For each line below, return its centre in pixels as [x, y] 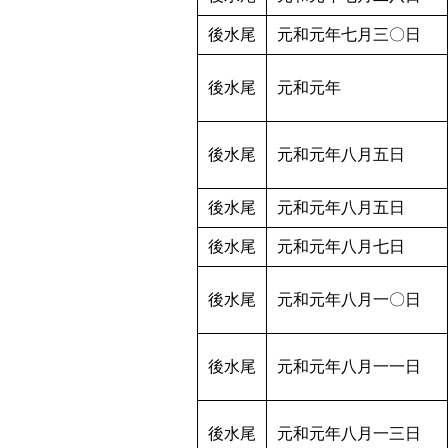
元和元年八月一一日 [349, 367]
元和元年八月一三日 [349, 434]
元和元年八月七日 [341, 247]
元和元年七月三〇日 [349, 35]
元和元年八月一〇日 [349, 300]
